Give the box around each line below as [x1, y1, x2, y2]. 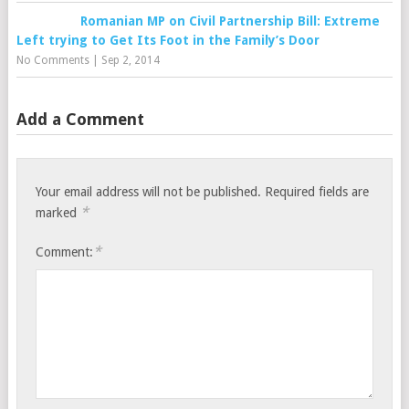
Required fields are [265, 184, 370, 199]
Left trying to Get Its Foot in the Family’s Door [16, 33, 320, 47]
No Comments [16, 54, 89, 67]
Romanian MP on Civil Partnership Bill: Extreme [79, 14, 380, 28]
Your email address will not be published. [36, 184, 262, 199]
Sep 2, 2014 [100, 54, 160, 67]
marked [36, 205, 81, 220]
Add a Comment [16, 110, 144, 129]
